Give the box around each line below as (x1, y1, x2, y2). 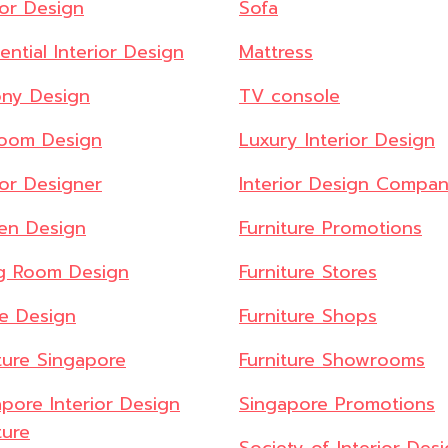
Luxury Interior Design (239, 126, 435, 155)
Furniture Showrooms (239, 346, 425, 375)
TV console (239, 82, 340, 111)
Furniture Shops (239, 302, 377, 331)
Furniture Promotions (239, 214, 422, 243)
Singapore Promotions (239, 390, 435, 419)
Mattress (239, 38, 313, 67)
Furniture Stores (239, 258, 377, 287)
